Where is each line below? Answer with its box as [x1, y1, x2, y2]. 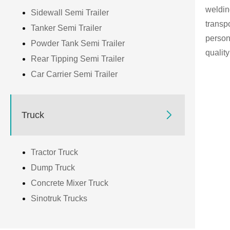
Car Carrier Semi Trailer [31, 70, 118, 79]
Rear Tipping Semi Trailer [31, 54, 124, 64]
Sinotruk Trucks [31, 194, 87, 203]
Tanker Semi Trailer [31, 24, 102, 33]
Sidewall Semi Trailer [31, 8, 109, 17]
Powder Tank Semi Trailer [31, 39, 125, 48]
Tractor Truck [31, 148, 78, 157]
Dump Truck [31, 163, 75, 172]
